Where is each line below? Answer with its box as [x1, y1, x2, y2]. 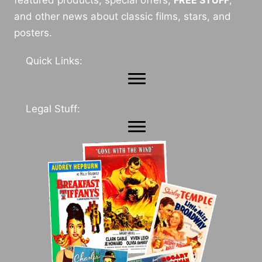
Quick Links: [26, 54, 82, 67]
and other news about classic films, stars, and [14, 10, 231, 22]
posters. [14, 26, 52, 39]
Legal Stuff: [26, 102, 80, 115]
